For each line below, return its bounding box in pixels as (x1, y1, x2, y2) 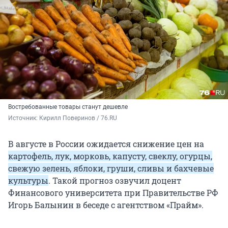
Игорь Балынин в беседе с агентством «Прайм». (8, 199, 204, 211)
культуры (8, 175, 48, 186)
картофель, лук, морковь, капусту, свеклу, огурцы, (8, 151, 212, 162)
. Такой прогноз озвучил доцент (48, 175, 181, 186)
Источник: (8, 115, 39, 122)
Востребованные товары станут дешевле (8, 103, 128, 111)
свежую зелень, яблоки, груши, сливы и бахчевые (8, 163, 214, 174)
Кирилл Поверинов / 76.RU (39, 115, 117, 122)
